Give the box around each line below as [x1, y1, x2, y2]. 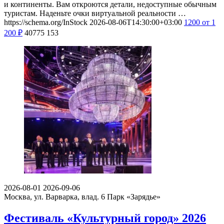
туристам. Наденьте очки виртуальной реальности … [4, 8, 186, 17]
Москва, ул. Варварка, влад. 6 [4, 192, 105, 201]
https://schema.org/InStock [4, 17, 87, 26]
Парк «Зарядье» [107, 192, 160, 201]
